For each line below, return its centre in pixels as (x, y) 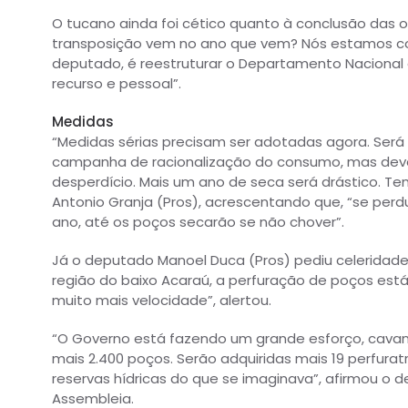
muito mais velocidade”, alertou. (162, 300)
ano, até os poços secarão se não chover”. (198, 221)
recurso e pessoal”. (117, 83)
